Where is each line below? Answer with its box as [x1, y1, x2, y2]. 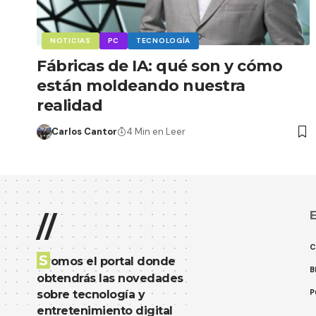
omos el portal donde [50, 255, 176, 269]
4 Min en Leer [126, 126, 186, 138]
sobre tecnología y [37, 288, 145, 302]
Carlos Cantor [51, 126, 117, 138]
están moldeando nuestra [37, 76, 245, 96]
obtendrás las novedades [37, 272, 183, 286]
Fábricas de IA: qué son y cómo [37, 56, 282, 76]
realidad [37, 96, 102, 116]
